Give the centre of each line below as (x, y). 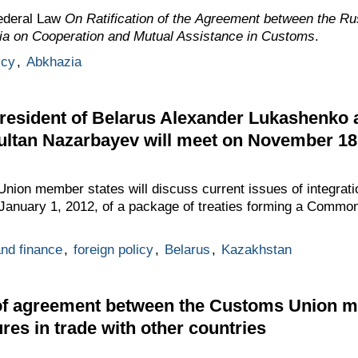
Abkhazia (54, 62)
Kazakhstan (256, 249)
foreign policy (113, 249)
